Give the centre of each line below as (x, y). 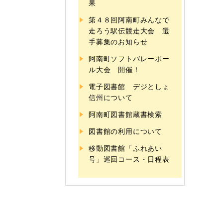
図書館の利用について (125, 131)
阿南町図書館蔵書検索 (125, 114)
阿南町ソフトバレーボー (129, 58)
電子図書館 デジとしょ (129, 86)
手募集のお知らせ (118, 41)
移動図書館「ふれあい (125, 148)
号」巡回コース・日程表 (129, 159)
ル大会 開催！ (114, 69)
